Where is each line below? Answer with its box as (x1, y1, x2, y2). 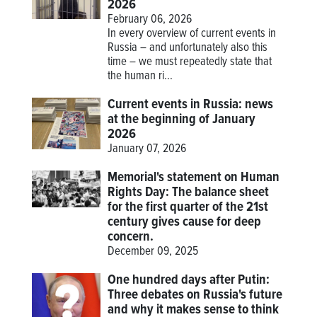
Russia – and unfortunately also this (108, 40, 268, 57)
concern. (108, 229, 154, 246)
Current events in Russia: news (108, 96, 274, 114)
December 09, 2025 (108, 244, 199, 260)
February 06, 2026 (108, 12, 192, 28)
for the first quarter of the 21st (108, 199, 269, 217)
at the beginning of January (108, 111, 256, 129)
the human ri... (108, 69, 173, 85)
